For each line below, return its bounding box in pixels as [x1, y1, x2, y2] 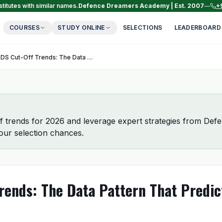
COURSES [9, 24, 40, 31]
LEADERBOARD [174, 24, 221, 31]
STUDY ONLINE [57, 24, 105, 31]
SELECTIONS [122, 24, 163, 31]
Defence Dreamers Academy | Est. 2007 [78, 2, 204, 9]
